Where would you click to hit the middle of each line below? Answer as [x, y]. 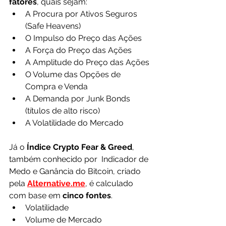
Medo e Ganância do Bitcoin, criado [76, 171]
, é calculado [110, 183]
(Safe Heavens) [54, 26]
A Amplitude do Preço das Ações [87, 62]
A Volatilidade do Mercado [74, 123]
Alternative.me [56, 183]
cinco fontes [87, 195]
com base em [36, 195]
